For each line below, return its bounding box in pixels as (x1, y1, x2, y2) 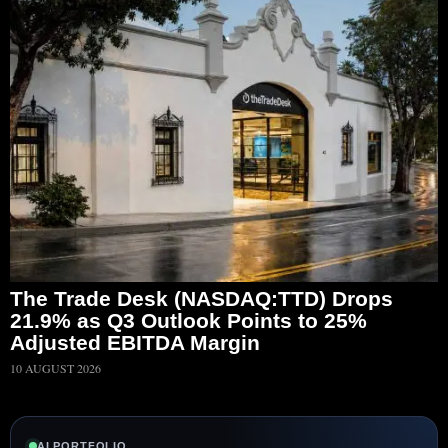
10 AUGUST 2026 (10, 359, 101, 376)
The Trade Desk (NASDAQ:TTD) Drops (10, 286, 393, 310)
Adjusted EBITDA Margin (10, 330, 260, 354)
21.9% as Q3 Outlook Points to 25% (10, 308, 367, 332)
